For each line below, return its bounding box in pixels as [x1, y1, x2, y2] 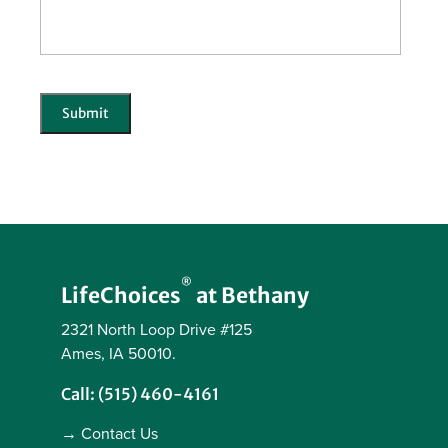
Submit [62, 105, 109, 122]
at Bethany [191, 282, 309, 310]
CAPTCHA [40, 77, 114, 97]
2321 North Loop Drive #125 [60, 320, 252, 341]
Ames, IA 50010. [60, 344, 176, 365]
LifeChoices [60, 282, 181, 310]
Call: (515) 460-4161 [60, 384, 219, 405]
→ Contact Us [60, 424, 158, 445]
